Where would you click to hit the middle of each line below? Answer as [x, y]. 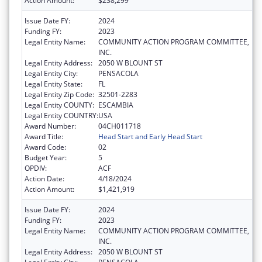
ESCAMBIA [116, 105]
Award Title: [44, 137]
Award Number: [50, 126]
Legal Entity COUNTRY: [61, 116]
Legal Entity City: [51, 74]
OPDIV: [36, 168]
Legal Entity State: [54, 84]
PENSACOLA [118, 74]
